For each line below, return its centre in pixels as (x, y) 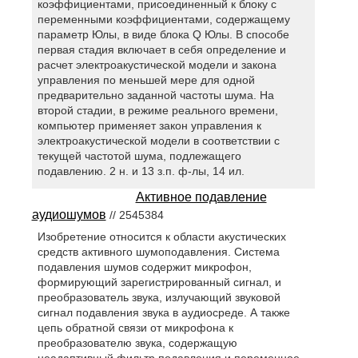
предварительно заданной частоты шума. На (155, 95)
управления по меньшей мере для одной (146, 80)
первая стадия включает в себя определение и (161, 49)
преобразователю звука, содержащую (137, 343)
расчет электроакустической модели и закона (157, 64)
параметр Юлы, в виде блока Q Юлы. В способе (163, 34)
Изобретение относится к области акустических (161, 237)
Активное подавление (201, 197)
